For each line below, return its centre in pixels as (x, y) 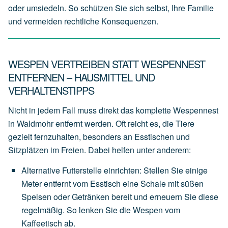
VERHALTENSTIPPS (51, 90)
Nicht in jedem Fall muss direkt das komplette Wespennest (113, 110)
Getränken (91, 197)
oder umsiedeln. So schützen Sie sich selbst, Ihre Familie (111, 8)
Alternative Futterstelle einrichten (80, 170)
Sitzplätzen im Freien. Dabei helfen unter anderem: (99, 150)
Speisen (36, 197)
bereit (122, 197)
